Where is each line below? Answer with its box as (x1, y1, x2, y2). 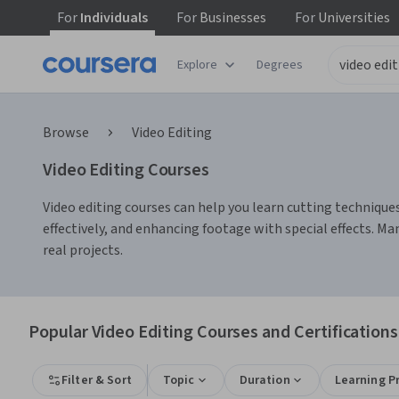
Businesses (197, 8, 266, 28)
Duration (239, 371, 290, 389)
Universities (315, 8, 390, 28)
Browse (43, 123, 89, 142)
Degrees (256, 55, 303, 74)
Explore (177, 55, 217, 74)
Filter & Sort (61, 371, 132, 389)
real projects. (43, 240, 123, 260)
